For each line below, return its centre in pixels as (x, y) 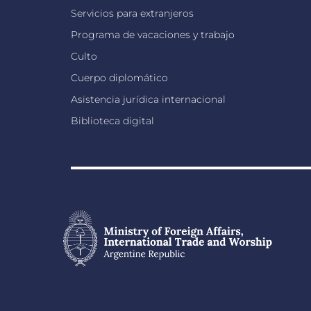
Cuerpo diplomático (119, 78)
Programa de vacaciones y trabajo (153, 35)
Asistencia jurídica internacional (148, 99)
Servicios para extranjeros (132, 13)
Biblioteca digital (112, 121)
